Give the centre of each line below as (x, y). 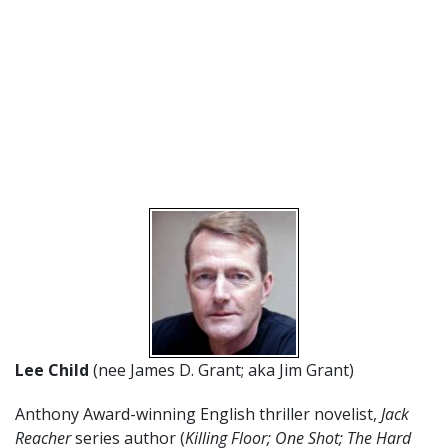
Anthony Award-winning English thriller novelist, (198, 414)
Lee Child (54, 370)
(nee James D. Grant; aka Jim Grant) (223, 370)
